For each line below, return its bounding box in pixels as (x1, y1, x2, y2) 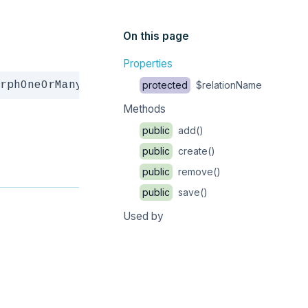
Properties (122, 57, 173, 70)
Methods (122, 102, 166, 115)
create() (175, 145, 215, 157)
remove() (175, 166, 221, 177)
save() (175, 186, 208, 198)
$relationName (192, 79, 262, 91)
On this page (122, 30, 189, 43)
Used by (122, 210, 164, 223)
